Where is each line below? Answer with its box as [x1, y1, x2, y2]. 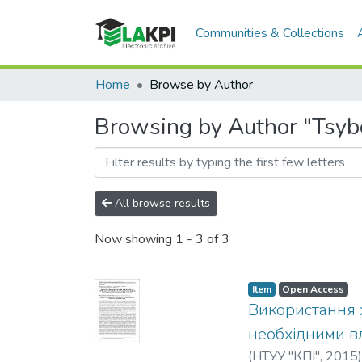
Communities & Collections [196, 23, 345, 42]
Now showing [95, 230, 175, 249]
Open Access [282, 283, 345, 296]
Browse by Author [149, 76, 253, 94]
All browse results [112, 196, 210, 211]
